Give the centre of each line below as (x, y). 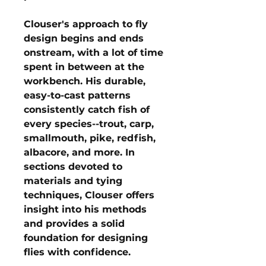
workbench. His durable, (85, 81)
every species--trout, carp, (89, 124)
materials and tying (73, 181)
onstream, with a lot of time (94, 53)
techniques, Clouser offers (89, 195)
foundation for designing (86, 238)
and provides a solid (74, 224)
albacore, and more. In (79, 152)
